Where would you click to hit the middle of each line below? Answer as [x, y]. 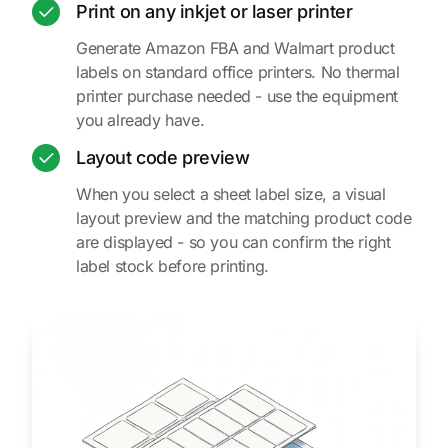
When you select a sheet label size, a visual [231, 194]
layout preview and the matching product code [244, 218]
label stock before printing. [172, 266]
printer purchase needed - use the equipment [237, 96]
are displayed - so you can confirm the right [233, 242]
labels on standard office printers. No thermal [238, 72]
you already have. [140, 120]
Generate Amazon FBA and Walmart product [235, 48]
